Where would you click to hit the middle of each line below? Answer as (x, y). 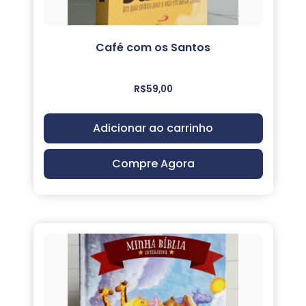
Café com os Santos (153, 47)
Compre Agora (153, 164)
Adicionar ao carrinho (153, 128)
